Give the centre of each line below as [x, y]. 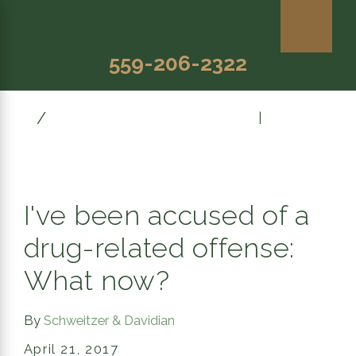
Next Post [301, 118]
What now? [97, 280]
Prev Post [219, 118]
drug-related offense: [159, 248]
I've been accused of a [166, 215]
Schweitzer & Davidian [109, 321]
